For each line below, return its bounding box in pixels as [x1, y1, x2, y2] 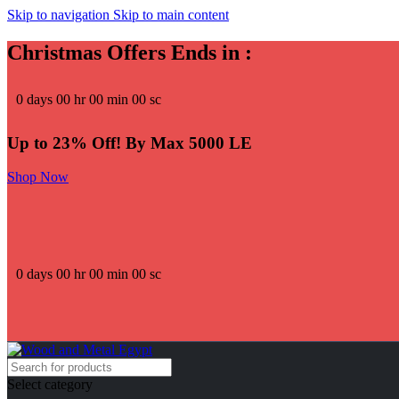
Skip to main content [113, 7, 229, 22]
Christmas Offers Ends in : [7, 40, 252, 64]
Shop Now [7, 169, 69, 185]
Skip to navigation [7, 7, 113, 22]
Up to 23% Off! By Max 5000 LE [7, 133, 252, 152]
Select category [7, 376, 93, 392]
